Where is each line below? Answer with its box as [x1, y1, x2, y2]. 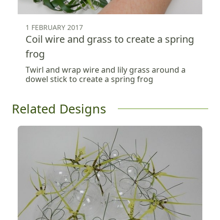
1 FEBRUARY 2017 [26, 22, 83, 32]
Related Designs [12, 100, 106, 117]
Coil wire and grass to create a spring [26, 32, 194, 46]
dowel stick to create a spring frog [26, 73, 153, 84]
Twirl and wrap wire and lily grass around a [26, 64, 186, 75]
